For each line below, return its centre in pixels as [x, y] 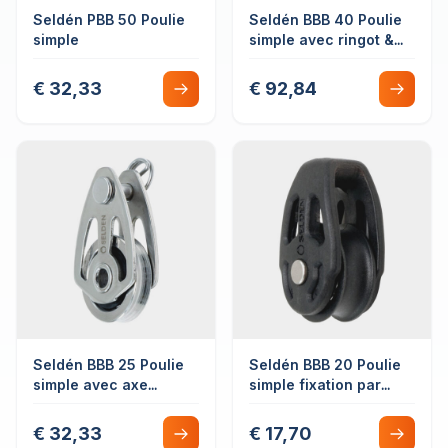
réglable [62, 404]
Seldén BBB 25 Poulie [108, 364]
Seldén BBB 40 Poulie [325, 19]
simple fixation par [315, 384]
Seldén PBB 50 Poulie [109, 19]
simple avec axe [90, 384]
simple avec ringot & [321, 39]
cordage [279, 404]
